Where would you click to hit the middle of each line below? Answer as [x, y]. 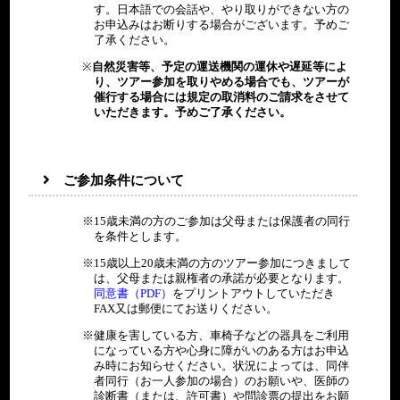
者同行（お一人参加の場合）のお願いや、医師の [222, 381]
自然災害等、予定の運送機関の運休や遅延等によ [220, 67]
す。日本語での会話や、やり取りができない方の [222, 10]
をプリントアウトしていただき [254, 293]
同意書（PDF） [133, 293]
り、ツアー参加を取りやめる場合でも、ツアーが [222, 82]
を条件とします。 [141, 236]
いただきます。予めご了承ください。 [193, 112]
